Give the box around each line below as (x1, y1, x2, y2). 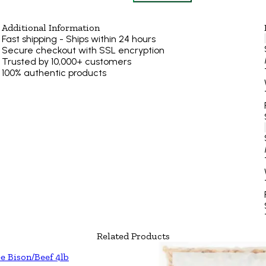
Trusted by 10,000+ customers (1, 55, 131, 67)
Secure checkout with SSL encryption (1, 44, 164, 56)
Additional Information (1, 21, 100, 33)
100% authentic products (1, 66, 106, 78)
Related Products (96, 230, 170, 242)
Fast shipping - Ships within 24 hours (1, 33, 156, 45)
